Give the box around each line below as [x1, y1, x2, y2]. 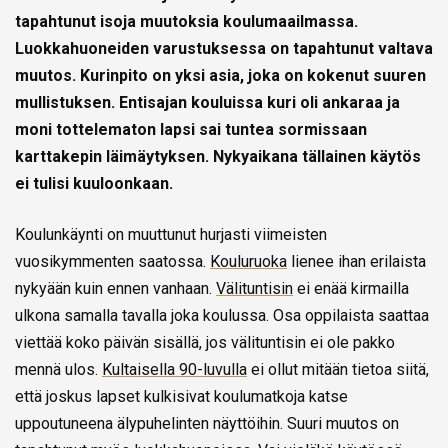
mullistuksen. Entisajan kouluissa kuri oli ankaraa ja [15, 92, 400, 112]
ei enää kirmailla [293, 278, 409, 298]
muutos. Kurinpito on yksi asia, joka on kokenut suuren [15, 65, 426, 85]
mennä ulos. [15, 359, 102, 379]
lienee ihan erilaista [287, 251, 426, 271]
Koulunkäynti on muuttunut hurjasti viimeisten [15, 224, 327, 244]
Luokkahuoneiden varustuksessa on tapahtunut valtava [15, 38, 433, 58]
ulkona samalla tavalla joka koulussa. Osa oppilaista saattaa [15, 305, 429, 325]
